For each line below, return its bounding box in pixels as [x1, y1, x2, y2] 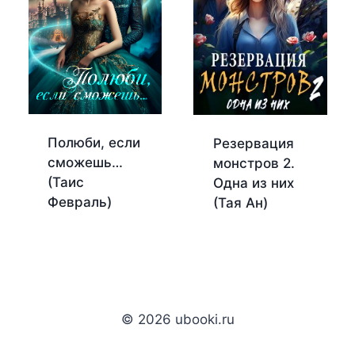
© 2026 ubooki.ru [120, 311, 235, 327]
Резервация [212, 135, 294, 151]
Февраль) [48, 193, 112, 210]
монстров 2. [212, 155, 295, 171]
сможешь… [48, 154, 123, 170]
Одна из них [212, 174, 294, 191]
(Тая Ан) [212, 194, 268, 211]
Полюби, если [48, 134, 140, 151]
